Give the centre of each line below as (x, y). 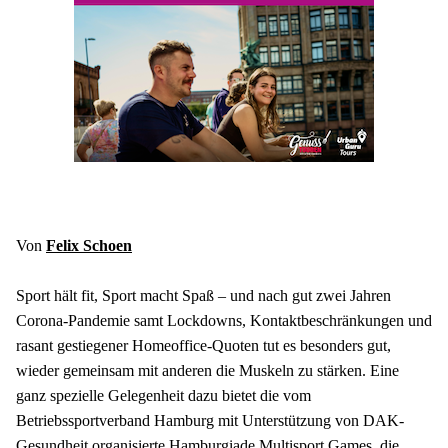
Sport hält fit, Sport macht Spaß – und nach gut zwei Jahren (203, 296)
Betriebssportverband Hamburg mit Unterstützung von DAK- (210, 421)
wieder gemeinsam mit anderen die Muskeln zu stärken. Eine (207, 371)
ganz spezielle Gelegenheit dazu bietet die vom (163, 396)
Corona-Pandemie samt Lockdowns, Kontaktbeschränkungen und (224, 321)
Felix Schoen (89, 245)
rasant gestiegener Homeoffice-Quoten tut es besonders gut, (203, 346)
